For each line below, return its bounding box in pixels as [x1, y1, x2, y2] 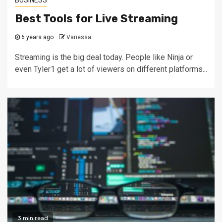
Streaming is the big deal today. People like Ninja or [15, 52, 193, 62]
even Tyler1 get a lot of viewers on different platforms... [15, 64, 207, 74]
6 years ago [20, 33, 54, 41]
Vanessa [66, 33, 91, 41]
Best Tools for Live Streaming [15, 11, 178, 25]
